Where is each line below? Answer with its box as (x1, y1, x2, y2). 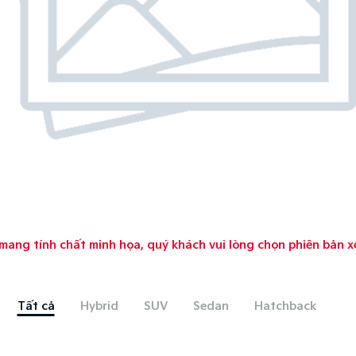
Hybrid (79, 300, 118, 313)
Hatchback (253, 300, 316, 313)
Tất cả (17, 300, 55, 313)
